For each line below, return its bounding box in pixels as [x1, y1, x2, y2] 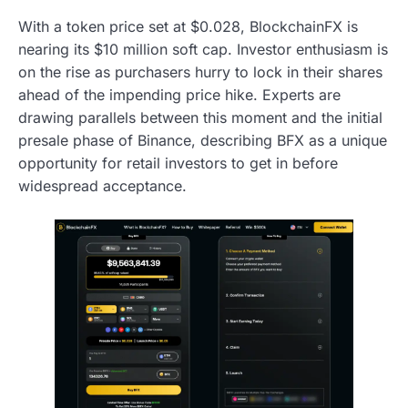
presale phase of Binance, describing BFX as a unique [18, 130, 387, 149]
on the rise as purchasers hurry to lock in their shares [18, 62, 382, 81]
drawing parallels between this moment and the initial [18, 107, 382, 127]
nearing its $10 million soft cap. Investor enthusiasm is [18, 39, 388, 58]
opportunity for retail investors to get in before [18, 153, 338, 172]
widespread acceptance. [18, 176, 187, 195]
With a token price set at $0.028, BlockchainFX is [18, 16, 358, 36]
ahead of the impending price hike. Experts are [18, 85, 341, 104]
